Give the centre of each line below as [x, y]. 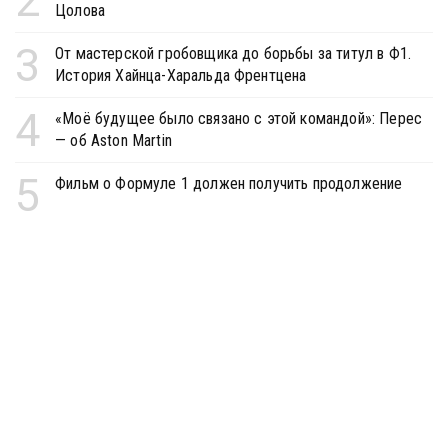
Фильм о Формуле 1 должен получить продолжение [229, 184]
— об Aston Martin [113, 141]
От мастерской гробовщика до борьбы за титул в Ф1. [233, 54]
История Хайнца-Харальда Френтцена [181, 76]
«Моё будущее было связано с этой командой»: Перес [239, 119]
